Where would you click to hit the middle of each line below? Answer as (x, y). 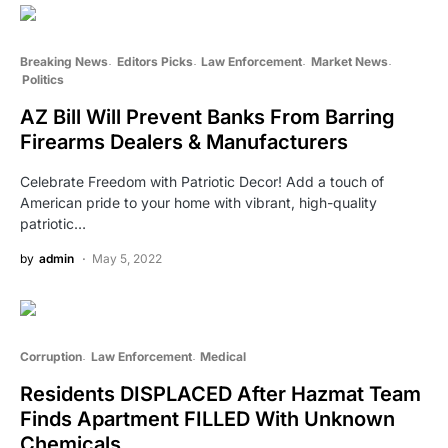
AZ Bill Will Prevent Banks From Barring (207, 116)
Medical (223, 356)
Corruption (51, 356)
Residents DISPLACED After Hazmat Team (220, 393)
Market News (349, 61)
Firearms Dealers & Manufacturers (184, 141)
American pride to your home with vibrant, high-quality (198, 202)
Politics (42, 79)
